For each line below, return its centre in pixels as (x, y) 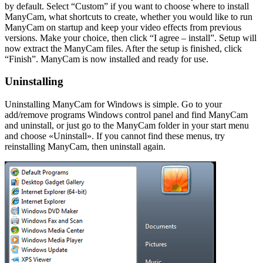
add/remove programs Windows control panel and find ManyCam (126, 115)
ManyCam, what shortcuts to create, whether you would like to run (129, 16)
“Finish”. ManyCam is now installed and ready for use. (107, 59)
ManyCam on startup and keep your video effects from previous (123, 27)
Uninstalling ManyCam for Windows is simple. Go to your (113, 104)
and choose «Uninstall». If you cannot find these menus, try (115, 136)
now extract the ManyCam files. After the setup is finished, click (123, 48)
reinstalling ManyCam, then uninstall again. (85, 147)
